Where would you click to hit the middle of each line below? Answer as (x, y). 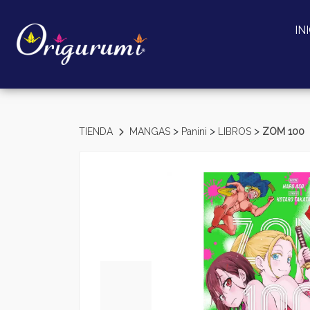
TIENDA (97, 131)
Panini (195, 131)
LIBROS (236, 131)
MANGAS (151, 131)
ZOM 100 (283, 131)
